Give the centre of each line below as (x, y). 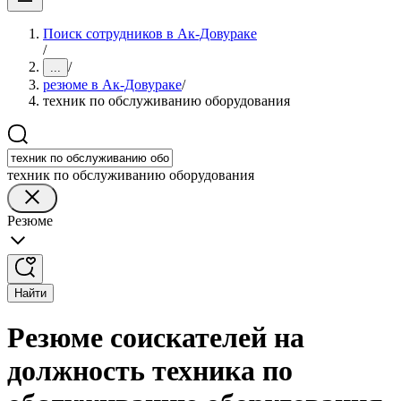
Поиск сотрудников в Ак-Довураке (150, 34)
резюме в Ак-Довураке (112, 85)
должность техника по (150, 371)
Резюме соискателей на (156, 338)
